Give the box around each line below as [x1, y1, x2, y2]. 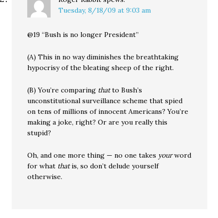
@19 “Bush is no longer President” [27, 30, 139, 39]
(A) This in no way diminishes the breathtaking [27, 53, 179, 61]
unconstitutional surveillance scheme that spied [27, 96, 183, 105]
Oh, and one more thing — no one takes [27, 151, 159, 160]
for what [27, 162, 58, 170]
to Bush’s [110, 86, 143, 94]
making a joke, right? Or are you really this [27, 118, 168, 127]
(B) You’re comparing [27, 86, 98, 94]
